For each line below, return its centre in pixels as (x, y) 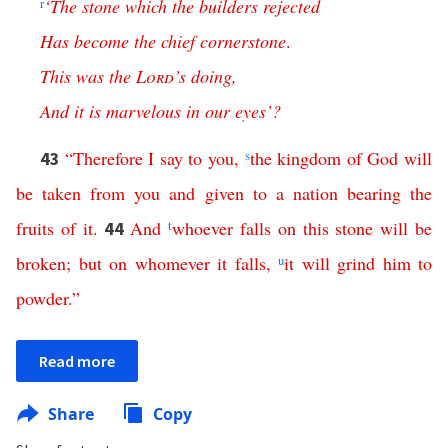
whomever (172, 263)
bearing (373, 193)
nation (315, 193)
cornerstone (243, 41)
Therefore (107, 158)
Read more (77, 361)
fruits (35, 228)
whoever (203, 228)
